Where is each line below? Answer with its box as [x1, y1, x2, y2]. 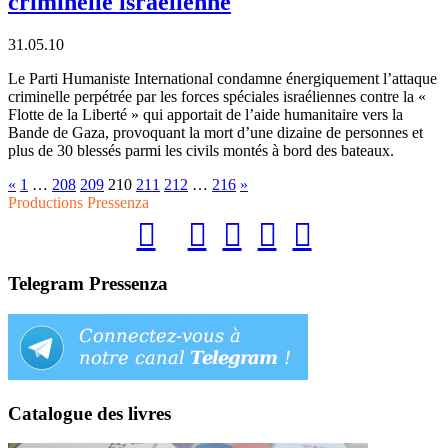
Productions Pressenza [8, 193, 149, 211]
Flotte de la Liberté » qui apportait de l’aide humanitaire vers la [8, 105, 403, 123]
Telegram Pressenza [8, 273, 168, 295]
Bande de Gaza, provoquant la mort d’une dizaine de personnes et [8, 123, 423, 141]
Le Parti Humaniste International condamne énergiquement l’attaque [8, 69, 437, 87]
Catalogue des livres [8, 402, 171, 424]
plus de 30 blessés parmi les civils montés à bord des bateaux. [8, 141, 394, 159]
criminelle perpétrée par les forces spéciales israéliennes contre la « [8, 87, 426, 105]
